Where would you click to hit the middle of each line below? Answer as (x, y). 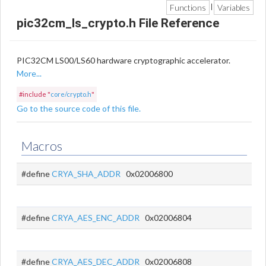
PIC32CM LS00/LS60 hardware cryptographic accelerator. (123, 60)
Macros (42, 146)
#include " (35, 94)
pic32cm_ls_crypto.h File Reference (118, 23)
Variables (234, 7)
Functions (188, 7)
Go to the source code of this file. (79, 108)
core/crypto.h (71, 94)
